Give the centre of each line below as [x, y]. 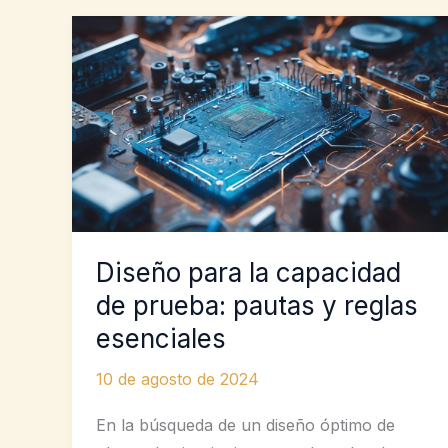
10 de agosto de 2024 [177, 379]
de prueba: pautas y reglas [257, 306]
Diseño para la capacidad [248, 273]
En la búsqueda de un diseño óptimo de [245, 424]
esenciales [161, 339]
